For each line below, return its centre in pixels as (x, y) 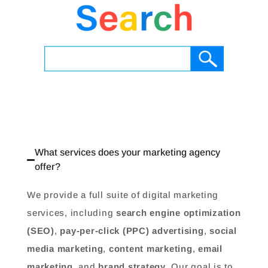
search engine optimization (179, 213)
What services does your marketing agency (128, 152)
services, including (71, 213)
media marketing (65, 249)
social (223, 231)
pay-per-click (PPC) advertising (132, 231)
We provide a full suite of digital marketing (123, 195)
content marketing (150, 249)
